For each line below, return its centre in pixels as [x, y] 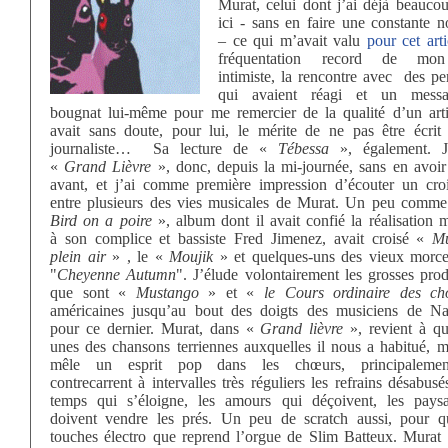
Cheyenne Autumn [117, 274]
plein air [78, 256]
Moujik [191, 256]
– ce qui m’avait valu [292, 40]
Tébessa [303, 148]
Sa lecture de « [215, 148]
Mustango [167, 292]
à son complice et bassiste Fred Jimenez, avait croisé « [241, 238]
